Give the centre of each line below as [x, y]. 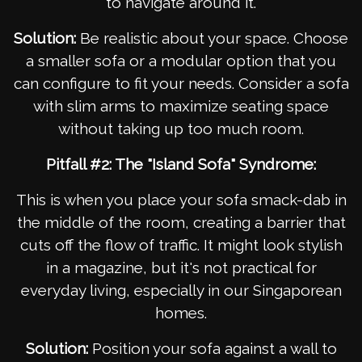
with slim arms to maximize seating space [181, 106]
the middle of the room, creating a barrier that [181, 223]
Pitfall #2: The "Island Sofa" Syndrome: [181, 164]
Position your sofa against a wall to [212, 349]
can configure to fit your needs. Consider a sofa [181, 84]
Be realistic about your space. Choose [212, 38]
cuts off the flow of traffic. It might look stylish [181, 245]
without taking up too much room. [181, 129]
